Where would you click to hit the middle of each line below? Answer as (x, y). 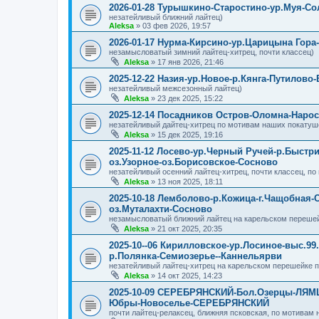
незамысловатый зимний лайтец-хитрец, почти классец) (211, 52)
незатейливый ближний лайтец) (166, 17)
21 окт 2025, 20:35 (190, 229)
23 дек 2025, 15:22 (190, 98)
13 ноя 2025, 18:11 (190, 182)
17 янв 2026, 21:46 (190, 62)
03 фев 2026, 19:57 (177, 26)
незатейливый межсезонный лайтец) (176, 88)
